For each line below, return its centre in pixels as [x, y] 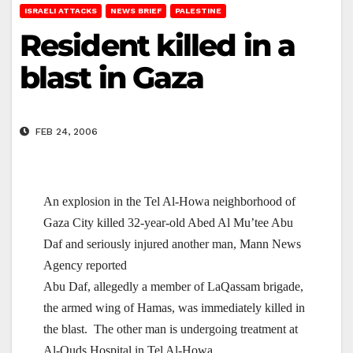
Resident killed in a [158, 45]
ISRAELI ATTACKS [61, 10]
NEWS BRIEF [136, 10]
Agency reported [85, 266]
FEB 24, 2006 [65, 132]
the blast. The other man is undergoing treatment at [171, 329]
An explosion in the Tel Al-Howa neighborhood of [169, 202]
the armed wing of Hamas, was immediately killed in [174, 308]
